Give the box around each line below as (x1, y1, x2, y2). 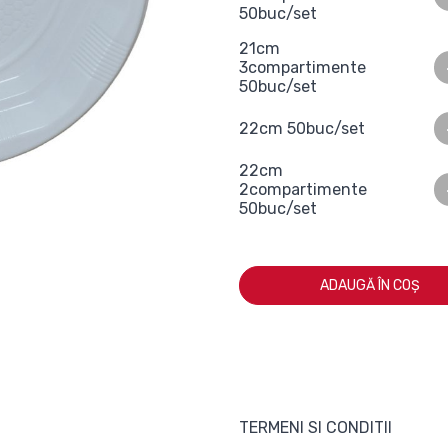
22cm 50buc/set (239, 119, 365, 138)
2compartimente (239, 180, 367, 199)
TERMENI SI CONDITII (239, 418, 392, 437)
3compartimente (239, 58, 366, 77)
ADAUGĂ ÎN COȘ (320, 277, 420, 294)
